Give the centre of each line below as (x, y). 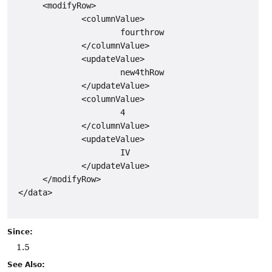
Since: (20, 232)
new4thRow (89, 72)
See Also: (26, 264)
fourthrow (89, 32)
